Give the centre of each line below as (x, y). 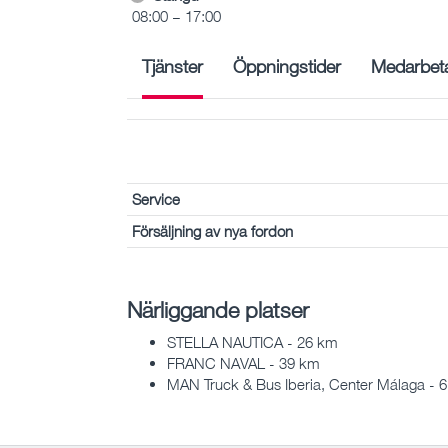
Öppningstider (287, 65)
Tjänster (172, 65)
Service (156, 198)
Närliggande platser (218, 309)
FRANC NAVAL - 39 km (243, 363)
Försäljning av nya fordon (212, 230)
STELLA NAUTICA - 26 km (252, 342)
